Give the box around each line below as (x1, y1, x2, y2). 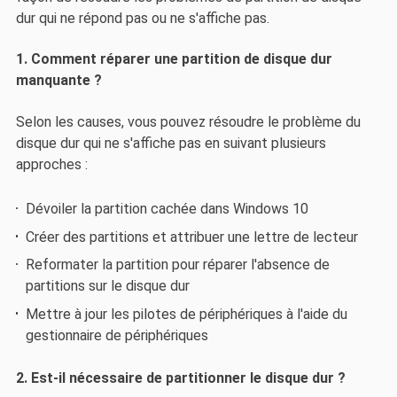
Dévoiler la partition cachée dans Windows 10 (26, 200, 309, 218)
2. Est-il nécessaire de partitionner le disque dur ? (15, 369, 346, 386)
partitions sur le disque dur (26, 277, 191, 295)
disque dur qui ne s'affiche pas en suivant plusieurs (15, 134, 326, 152)
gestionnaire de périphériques (26, 326, 209, 344)
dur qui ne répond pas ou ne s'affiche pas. (15, 9, 269, 27)
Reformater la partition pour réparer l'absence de (26, 256, 331, 274)
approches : (15, 155, 88, 173)
